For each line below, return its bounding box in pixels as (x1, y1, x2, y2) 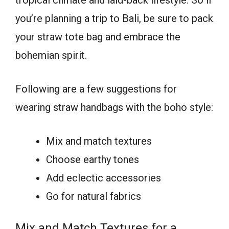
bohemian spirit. (15, 49, 87, 62)
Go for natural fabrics (46, 190, 141, 203)
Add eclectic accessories (46, 172, 161, 185)
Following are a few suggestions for (15, 83, 177, 96)
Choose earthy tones (46, 153, 139, 166)
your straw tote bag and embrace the (15, 31, 180, 43)
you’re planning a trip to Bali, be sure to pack (15, 12, 213, 25)
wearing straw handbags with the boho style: (15, 101, 213, 114)
